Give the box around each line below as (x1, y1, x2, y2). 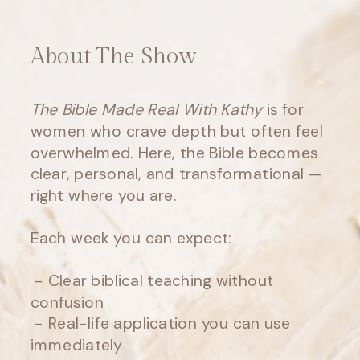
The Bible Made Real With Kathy (30, 99, 263, 120)
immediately (30, 334, 123, 355)
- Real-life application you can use (30, 313, 291, 333)
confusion (30, 291, 104, 313)
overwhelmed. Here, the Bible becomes (30, 141, 319, 162)
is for (262, 99, 304, 120)
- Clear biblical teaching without (30, 270, 274, 291)
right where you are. (30, 184, 177, 206)
